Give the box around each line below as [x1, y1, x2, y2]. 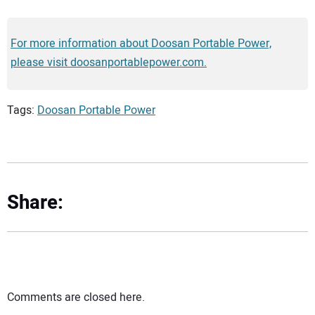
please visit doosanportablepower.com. [11, 54, 207, 72]
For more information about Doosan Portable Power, [11, 35, 271, 53]
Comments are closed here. [7, 288, 145, 306]
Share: [7, 188, 63, 217]
